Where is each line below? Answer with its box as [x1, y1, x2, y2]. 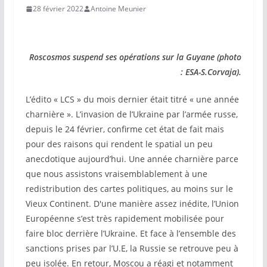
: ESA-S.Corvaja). [181, 66, 242, 77]
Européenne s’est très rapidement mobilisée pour [25, 213, 224, 224]
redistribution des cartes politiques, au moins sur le [25, 183, 233, 194]
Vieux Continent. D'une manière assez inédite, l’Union [25, 198, 239, 209]
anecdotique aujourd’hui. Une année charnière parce [25, 153, 238, 164]
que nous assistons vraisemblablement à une [25, 168, 207, 179]
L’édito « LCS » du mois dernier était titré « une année [25, 94, 239, 105]
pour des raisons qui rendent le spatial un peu [25, 138, 213, 150]
